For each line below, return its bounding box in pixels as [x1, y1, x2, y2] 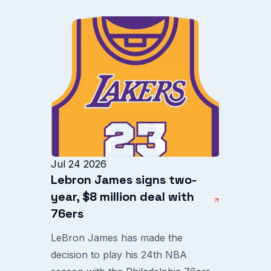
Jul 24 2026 [51, 158, 106, 170]
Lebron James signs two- [51, 172, 197, 188]
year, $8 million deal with [51, 189, 194, 204]
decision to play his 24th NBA [51, 249, 187, 261]
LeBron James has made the [51, 232, 183, 244]
